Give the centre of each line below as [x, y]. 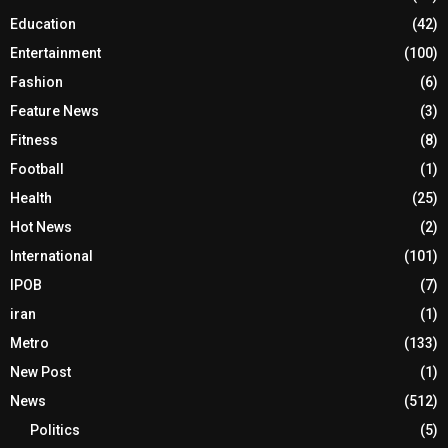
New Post [40, 371]
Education [43, 23]
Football [37, 168]
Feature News [54, 110]
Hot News [41, 226]
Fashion [36, 81]
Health [31, 197]
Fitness [34, 139]
